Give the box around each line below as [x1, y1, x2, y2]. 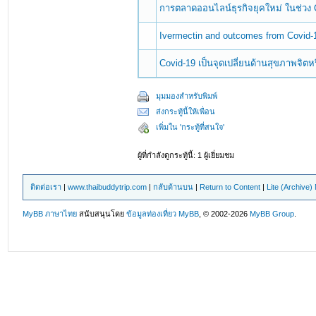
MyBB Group [250, 209, 295, 218]
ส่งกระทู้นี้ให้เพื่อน [156, 107, 216, 116]
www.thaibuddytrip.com [68, 183, 147, 191]
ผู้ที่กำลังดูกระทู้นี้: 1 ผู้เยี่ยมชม [138, 151, 235, 159]
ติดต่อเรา [30, 183, 62, 191]
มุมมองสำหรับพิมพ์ [156, 92, 218, 100]
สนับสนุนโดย [77, 209, 127, 218]
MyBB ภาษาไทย [23, 209, 78, 218]
